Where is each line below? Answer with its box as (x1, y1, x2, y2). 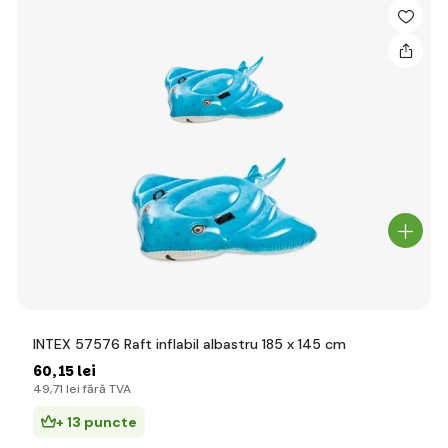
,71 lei (50, 381, 80, 397)
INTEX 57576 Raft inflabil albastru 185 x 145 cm (33, 335, 346, 353)
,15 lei (52, 361, 96, 381)
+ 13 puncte (56, 413, 137, 431)
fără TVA (80, 381, 131, 397)
